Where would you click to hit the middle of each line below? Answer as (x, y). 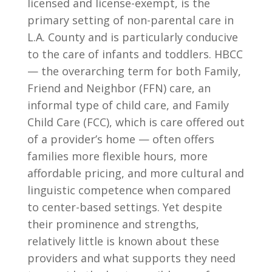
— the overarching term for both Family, (134, 71)
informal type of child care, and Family (128, 105)
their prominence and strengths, (113, 224)
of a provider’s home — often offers (121, 139)
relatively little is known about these (123, 241)
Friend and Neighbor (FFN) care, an (119, 88)
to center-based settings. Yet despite (124, 207)
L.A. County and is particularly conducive (132, 37)
